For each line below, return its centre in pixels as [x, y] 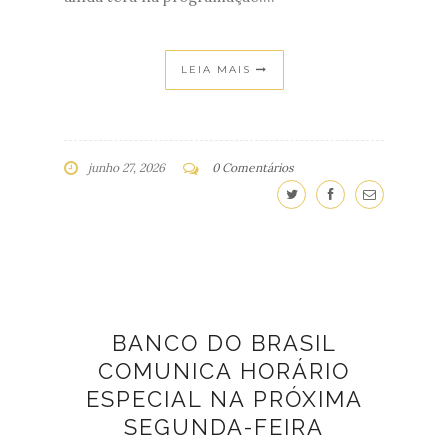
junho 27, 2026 [126, 168]
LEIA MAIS [218, 70]
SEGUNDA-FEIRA [224, 427]
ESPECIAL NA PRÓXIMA [224, 399]
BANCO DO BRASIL [224, 343]
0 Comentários [253, 168]
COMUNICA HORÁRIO [224, 371]
